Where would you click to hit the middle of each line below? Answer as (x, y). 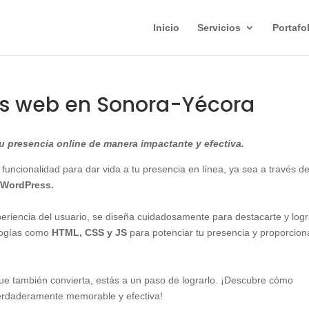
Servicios (219, 28)
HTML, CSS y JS (90, 232)
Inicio (166, 28)
